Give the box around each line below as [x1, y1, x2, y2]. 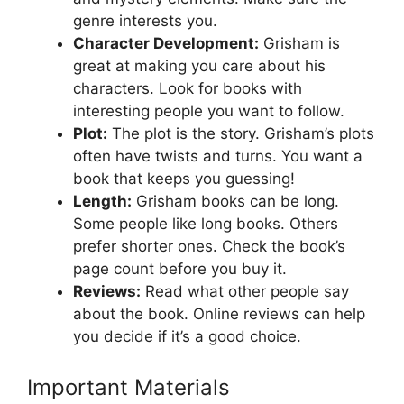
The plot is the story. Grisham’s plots [107, 124, 374, 143]
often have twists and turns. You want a [73, 147, 363, 166]
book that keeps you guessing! [73, 170, 295, 188]
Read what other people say [141, 282, 349, 301]
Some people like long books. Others [73, 215, 338, 234]
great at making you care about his [73, 57, 326, 76]
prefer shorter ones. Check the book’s [73, 237, 345, 256]
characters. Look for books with [73, 79, 302, 98]
